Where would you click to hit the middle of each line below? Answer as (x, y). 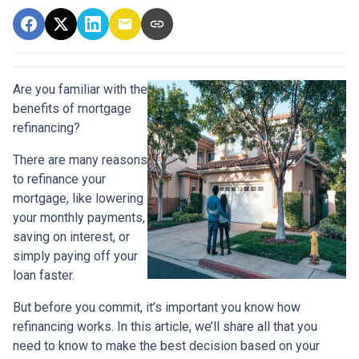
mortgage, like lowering (78, 199)
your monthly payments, (79, 218)
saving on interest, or (71, 237)
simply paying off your (75, 256)
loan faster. (44, 276)
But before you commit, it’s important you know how (157, 308)
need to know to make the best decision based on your (166, 346)
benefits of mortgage (72, 109)
